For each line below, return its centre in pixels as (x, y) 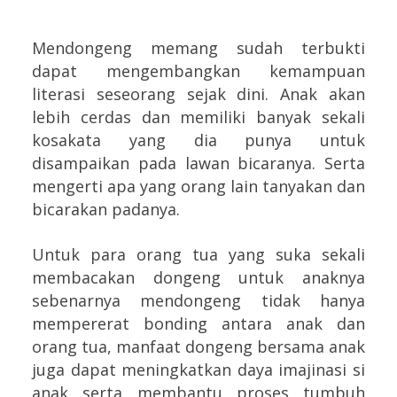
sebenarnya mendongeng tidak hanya (198, 300)
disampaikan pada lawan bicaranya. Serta (198, 163)
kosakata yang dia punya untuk (198, 140)
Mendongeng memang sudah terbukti (198, 47)
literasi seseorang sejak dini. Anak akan (198, 93)
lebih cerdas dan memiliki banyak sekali (198, 117)
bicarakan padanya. (106, 209)
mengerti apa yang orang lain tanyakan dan (198, 186)
